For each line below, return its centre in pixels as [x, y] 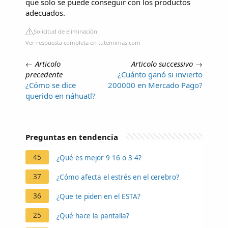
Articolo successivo [162, 63]
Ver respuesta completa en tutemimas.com [83, 42]
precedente [44, 74]
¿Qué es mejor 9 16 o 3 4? [99, 158]
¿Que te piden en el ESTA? [98, 196]
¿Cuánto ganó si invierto [160, 74]
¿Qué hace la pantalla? [93, 216]
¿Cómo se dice [51, 85]
